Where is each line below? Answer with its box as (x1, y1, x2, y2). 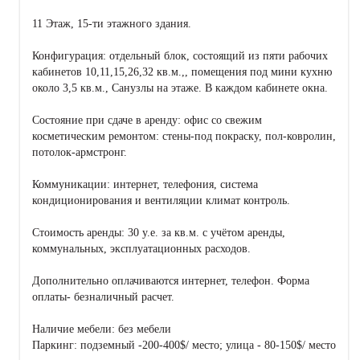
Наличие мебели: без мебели (32, 323, 171, 336)
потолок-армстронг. (32, 146, 127, 159)
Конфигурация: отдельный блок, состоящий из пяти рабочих (32, 50, 328, 63)
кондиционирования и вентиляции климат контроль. (32, 194, 290, 207)
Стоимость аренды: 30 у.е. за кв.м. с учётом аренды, (32, 227, 285, 239)
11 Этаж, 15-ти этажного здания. (32, 18, 191, 31)
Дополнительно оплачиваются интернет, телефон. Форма (32, 275, 309, 288)
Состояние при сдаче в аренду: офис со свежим (32, 114, 262, 127)
